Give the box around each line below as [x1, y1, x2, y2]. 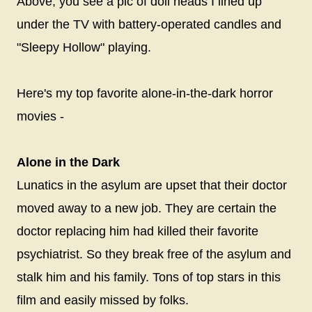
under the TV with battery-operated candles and [17, 17, 281, 31]
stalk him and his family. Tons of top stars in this [17, 270, 281, 284]
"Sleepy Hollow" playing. [17, 40, 151, 54]
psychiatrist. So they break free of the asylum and [17, 247, 291, 261]
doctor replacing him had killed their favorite [17, 224, 258, 238]
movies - [17, 109, 68, 123]
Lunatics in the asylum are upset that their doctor [17, 178, 287, 192]
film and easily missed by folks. [17, 292, 189, 307]
